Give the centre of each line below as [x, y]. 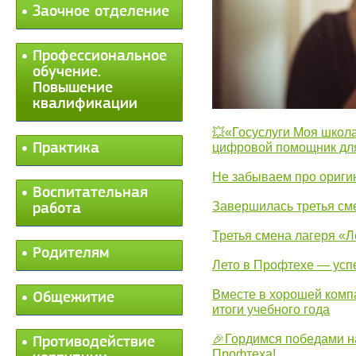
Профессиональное [100, 56]
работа [57, 209]
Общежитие [74, 298]
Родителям [71, 253]
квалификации [85, 104]
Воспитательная [90, 193]
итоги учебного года [271, 310]
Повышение [73, 88]
